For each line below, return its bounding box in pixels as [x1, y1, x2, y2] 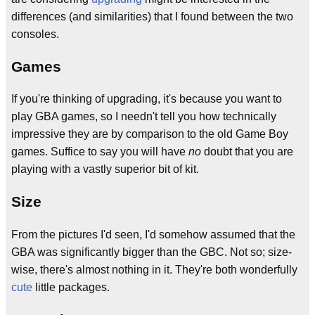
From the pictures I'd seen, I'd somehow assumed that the [11, 228, 295, 240]
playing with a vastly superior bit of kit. [11, 163, 199, 175]
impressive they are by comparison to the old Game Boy [11, 128, 288, 140]
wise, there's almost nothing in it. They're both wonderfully [11, 263, 297, 276]
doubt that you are [201, 146, 293, 157]
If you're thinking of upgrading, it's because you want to [11, 93, 282, 105]
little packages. [32, 281, 110, 293]
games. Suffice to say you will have [11, 146, 188, 157]
